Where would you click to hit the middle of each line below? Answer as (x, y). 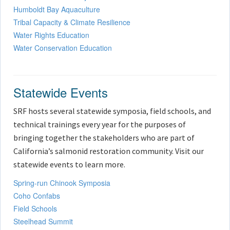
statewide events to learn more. (69, 164)
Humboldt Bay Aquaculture (57, 9)
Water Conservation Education (63, 47)
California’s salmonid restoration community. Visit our (109, 151)
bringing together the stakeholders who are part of (104, 137)
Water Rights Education (51, 35)
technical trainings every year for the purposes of (100, 124)
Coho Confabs (37, 195)
